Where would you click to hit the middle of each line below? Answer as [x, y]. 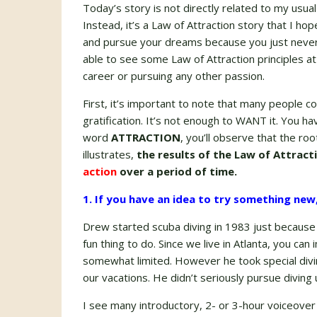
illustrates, [110, 154]
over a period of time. [177, 171]
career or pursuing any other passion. [174, 76]
